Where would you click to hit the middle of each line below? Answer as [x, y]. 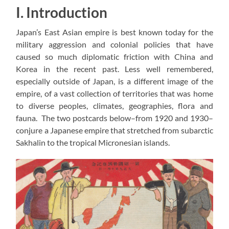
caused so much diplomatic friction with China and [114, 56]
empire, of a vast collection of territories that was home [114, 93]
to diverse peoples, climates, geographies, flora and [114, 105]
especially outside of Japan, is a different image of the [114, 81]
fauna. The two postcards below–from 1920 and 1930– [114, 118]
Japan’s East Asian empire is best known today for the [114, 32]
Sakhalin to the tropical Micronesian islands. [93, 142]
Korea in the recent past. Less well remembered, [114, 68]
